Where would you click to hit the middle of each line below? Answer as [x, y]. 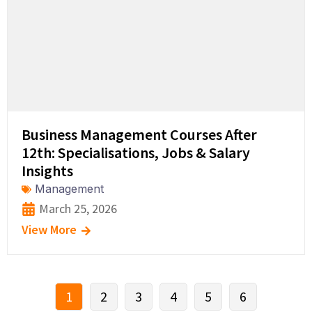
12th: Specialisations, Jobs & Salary [136, 153]
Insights [47, 171]
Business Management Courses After [139, 134]
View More [49, 229]
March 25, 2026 [78, 209]
